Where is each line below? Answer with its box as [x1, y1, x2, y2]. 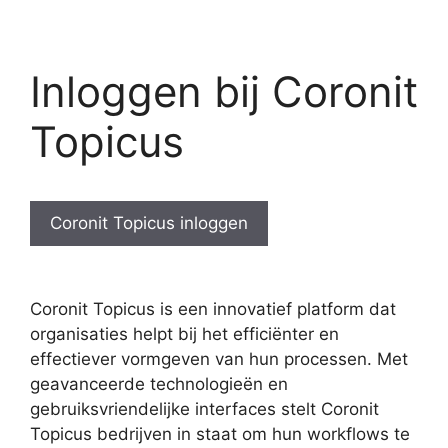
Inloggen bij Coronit [30, 66, 418, 117]
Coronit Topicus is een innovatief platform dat [30, 298, 396, 319]
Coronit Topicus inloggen [50, 213, 248, 233]
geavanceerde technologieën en [30, 373, 288, 394]
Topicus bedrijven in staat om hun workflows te [30, 423, 410, 444]
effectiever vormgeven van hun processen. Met [30, 348, 408, 369]
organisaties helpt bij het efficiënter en [30, 323, 339, 344]
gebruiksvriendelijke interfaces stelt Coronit [30, 398, 379, 419]
